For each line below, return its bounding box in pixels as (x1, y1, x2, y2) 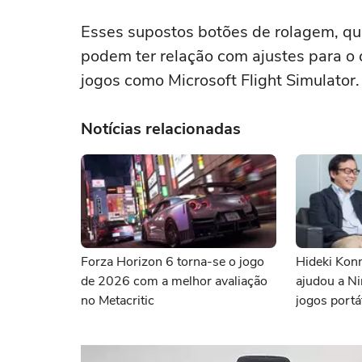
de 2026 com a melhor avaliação (81, 272, 267, 290)
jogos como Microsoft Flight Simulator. (81, 69, 360, 91)
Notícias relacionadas (81, 118, 241, 140)
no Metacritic (81, 292, 154, 309)
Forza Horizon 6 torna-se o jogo (81, 253, 264, 271)
